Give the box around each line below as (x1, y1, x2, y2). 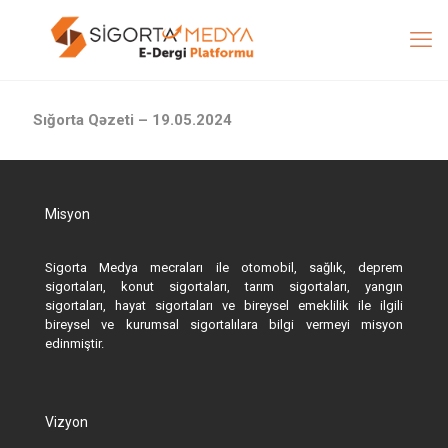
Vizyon (45, 414, 88, 430)
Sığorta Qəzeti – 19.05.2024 (33, 111, 232, 129)
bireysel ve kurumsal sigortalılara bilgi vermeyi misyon (45, 317, 403, 332)
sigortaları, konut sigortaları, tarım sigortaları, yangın (45, 279, 403, 294)
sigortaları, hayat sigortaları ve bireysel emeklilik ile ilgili (45, 298, 403, 313)
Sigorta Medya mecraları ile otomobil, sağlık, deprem (45, 260, 403, 275)
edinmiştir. (45, 336, 104, 351)
